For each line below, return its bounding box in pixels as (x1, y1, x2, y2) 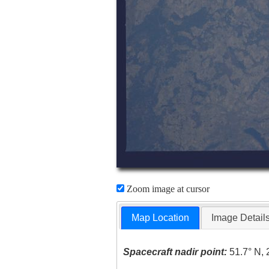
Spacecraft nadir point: (123, 247, 228, 258)
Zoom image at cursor (124, 184, 210, 194)
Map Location (131, 213, 190, 223)
